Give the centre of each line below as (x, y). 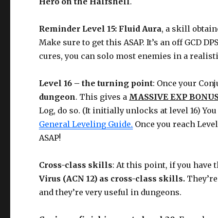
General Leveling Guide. (86, 124)
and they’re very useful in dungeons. (110, 192)
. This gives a (102, 97)
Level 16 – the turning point (96, 83)
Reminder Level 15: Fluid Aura (100, 28)
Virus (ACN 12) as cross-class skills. (113, 178)
